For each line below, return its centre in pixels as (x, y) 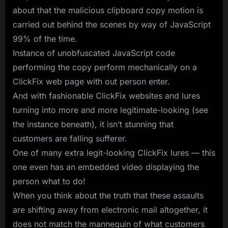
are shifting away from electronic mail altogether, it (110, 209)
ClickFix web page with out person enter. (91, 81)
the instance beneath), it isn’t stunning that (93, 124)
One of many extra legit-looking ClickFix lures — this (114, 152)
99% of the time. (45, 38)
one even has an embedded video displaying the (106, 167)
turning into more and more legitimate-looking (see (110, 110)
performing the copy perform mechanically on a (105, 67)
